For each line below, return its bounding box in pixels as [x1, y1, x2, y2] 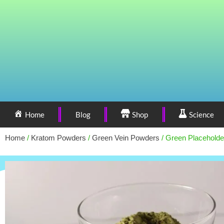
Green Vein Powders [92, 133, 159, 142]
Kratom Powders [31, 133, 86, 142]
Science [189, 110, 214, 119]
